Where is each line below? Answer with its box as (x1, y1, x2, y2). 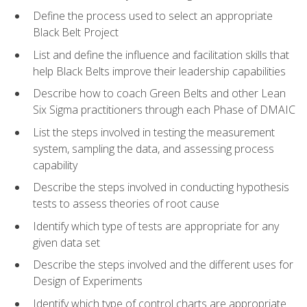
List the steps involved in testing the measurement (33, 124, 275, 140)
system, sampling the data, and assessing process (33, 140, 274, 156)
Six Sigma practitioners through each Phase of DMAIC (33, 102, 295, 118)
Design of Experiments (33, 273, 143, 289)
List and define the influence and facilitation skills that (33, 47, 289, 62)
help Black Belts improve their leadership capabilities (33, 63, 286, 79)
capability (33, 157, 77, 173)
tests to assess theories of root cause (33, 196, 219, 212)
